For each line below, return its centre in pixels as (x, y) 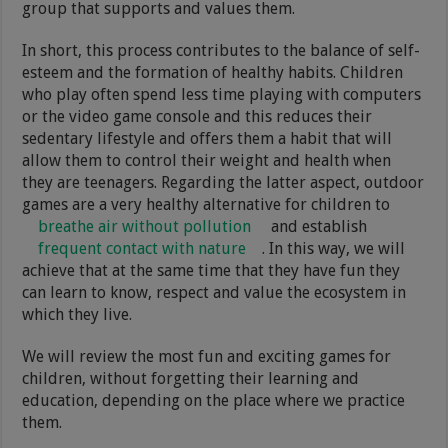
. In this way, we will (334, 248)
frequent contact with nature (142, 248)
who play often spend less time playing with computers (222, 94)
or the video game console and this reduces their (197, 116)
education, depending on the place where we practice (214, 400)
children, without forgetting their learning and (191, 378)
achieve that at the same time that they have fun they (211, 270)
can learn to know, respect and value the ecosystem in (214, 292)
